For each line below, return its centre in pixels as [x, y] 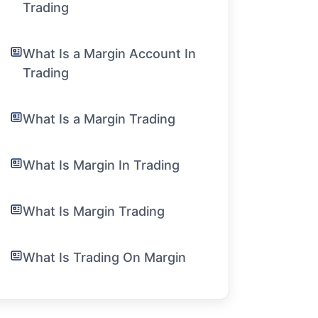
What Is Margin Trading [94, 211]
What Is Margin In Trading [102, 165]
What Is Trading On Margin [105, 257]
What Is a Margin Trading [99, 119]
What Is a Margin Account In [110, 54]
